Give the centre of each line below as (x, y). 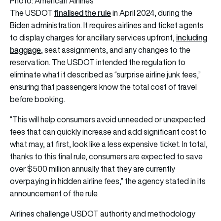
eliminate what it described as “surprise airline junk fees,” (105, 74)
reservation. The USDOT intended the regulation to (98, 62)
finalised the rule (83, 13)
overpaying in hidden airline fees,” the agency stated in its (108, 181)
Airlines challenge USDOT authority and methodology (103, 213)
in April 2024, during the (152, 13)
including (192, 37)
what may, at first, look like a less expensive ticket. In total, (109, 144)
